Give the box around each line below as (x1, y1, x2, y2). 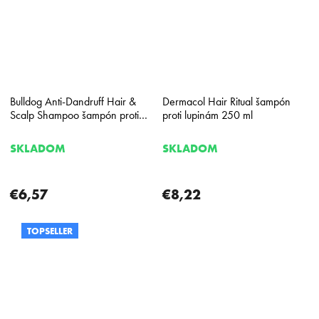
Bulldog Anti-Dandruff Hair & (10, 94, 136, 108)
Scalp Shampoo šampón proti (10, 108, 139, 122)
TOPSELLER (27, 224, 73, 236)
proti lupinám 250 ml (162, 108, 253, 122)
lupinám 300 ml (10, 121, 79, 135)
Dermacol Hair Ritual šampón (162, 94, 291, 108)
